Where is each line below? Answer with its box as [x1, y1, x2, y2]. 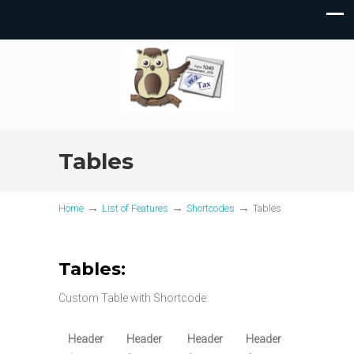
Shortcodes [186, 202, 235, 214]
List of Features [102, 202, 168, 214]
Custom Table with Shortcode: [58, 292, 209, 304]
